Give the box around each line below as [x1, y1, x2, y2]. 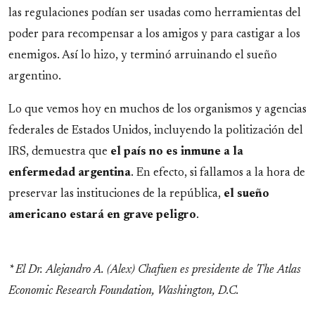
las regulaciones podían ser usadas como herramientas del [8, 7, 301, 19]
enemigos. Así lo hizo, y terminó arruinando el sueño [8, 49, 277, 61]
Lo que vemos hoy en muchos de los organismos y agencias [8, 104, 307, 116]
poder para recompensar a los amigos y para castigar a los [8, 28, 300, 40]
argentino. [8, 70, 61, 82]
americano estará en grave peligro [8, 210, 196, 221]
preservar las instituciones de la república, [8, 188, 224, 200]
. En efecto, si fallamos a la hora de [131, 167, 305, 179]
